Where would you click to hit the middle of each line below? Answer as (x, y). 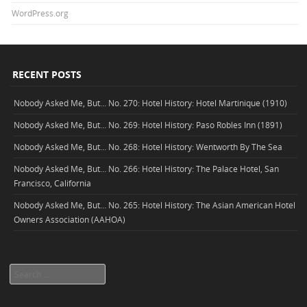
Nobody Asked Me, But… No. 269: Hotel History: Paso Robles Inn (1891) (148, 124)
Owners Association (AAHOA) (70, 219)
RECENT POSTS (47, 75)
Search (23, 271)
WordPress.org (40, 13)
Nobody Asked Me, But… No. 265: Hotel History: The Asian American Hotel (155, 205)
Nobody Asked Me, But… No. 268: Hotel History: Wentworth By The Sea (148, 146)
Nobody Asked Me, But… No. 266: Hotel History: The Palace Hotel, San (146, 168)
